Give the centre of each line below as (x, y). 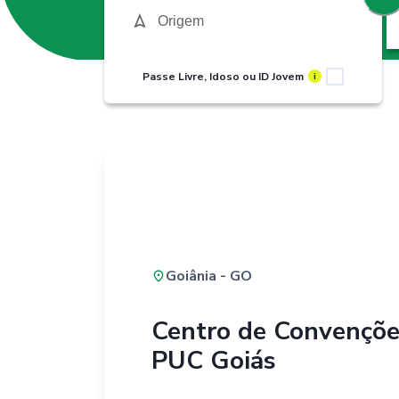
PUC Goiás (213, 360)
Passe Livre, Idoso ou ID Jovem (223, 76)
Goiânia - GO (208, 276)
